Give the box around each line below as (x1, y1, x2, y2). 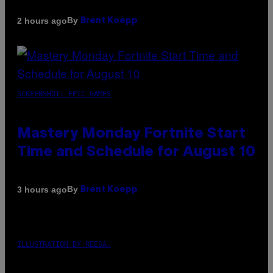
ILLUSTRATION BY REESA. (17, 240, 111, 249)
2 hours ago (17, 15, 67, 26)
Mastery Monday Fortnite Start (17, 127, 246, 141)
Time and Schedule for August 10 (17, 146, 255, 160)
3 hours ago (17, 184, 67, 194)
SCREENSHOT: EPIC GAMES (17, 90, 111, 99)
